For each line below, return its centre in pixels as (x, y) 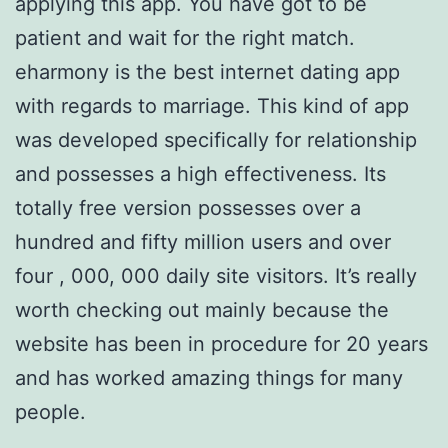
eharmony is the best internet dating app (207, 72)
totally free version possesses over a (188, 208)
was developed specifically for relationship (216, 140)
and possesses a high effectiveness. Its (200, 174)
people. (50, 412)
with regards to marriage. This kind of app (212, 106)
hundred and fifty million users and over (203, 242)
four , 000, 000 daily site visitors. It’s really (216, 276)
